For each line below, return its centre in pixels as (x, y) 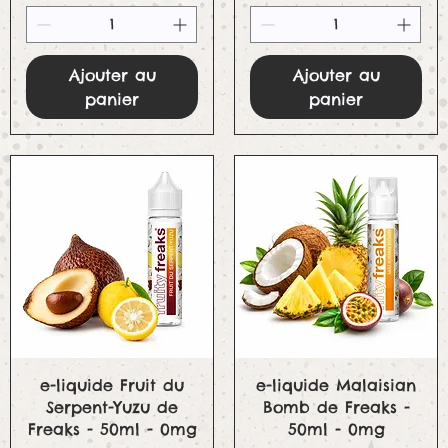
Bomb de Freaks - (336, 407)
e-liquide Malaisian (336, 385)
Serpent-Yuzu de (112, 407)
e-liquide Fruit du (112, 385)
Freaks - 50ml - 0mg (112, 429)
